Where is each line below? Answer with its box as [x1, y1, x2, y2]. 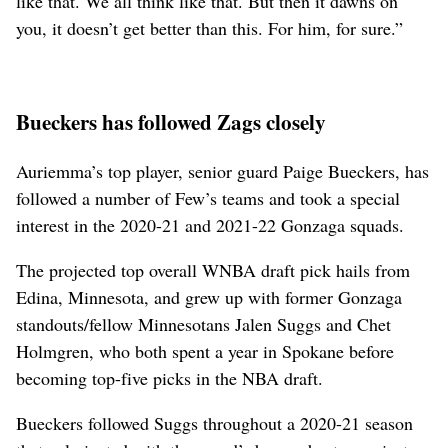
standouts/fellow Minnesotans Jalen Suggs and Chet [16, 311, 391, 336]
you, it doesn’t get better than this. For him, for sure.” [16, 15, 403, 40]
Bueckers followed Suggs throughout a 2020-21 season [16, 410, 413, 435]
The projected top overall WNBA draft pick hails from [16, 257, 410, 282]
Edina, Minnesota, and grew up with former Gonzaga [16, 284, 402, 309]
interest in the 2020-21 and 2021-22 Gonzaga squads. [16, 212, 404, 237]
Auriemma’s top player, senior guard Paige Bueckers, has [16, 158, 429, 183]
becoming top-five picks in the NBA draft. [16, 365, 323, 390]
